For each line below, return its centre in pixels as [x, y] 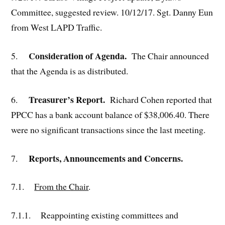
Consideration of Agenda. [75, 56]
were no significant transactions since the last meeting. [108, 129]
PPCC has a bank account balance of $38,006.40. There [110, 114]
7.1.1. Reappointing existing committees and [95, 215]
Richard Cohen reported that [161, 99]
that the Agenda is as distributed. [70, 71]
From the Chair [62, 187]
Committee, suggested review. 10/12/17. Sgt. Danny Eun [112, 12]
